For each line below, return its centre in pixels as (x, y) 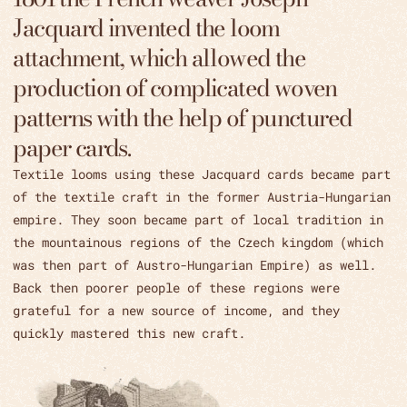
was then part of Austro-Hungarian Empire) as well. (195, 265)
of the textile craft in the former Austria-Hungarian (202, 197)
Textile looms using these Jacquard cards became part (202, 174)
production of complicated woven (175, 88)
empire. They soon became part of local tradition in (199, 220)
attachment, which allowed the (159, 58)
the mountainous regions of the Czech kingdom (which (199, 243)
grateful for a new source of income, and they (177, 311)
